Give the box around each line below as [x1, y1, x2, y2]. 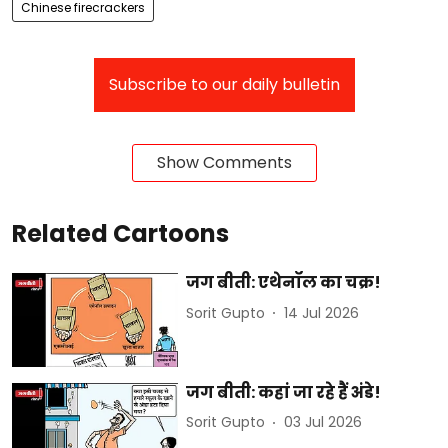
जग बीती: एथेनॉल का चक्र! [186, 271, 382, 295]
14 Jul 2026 [284, 302, 360, 323]
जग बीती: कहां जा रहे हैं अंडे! [186, 380, 382, 404]
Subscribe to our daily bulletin [108, 73, 340, 97]
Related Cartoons [12, 217, 229, 251]
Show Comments [156, 151, 292, 175]
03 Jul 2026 [284, 412, 363, 433]
